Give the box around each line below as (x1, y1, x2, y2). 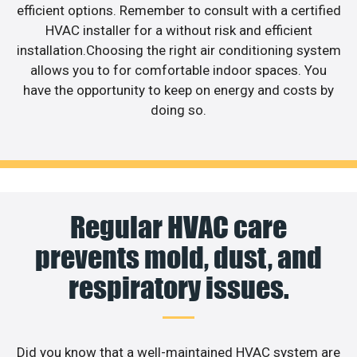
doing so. (151, 101, 206, 118)
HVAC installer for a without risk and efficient (45, 22, 312, 38)
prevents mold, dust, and (35, 240, 322, 276)
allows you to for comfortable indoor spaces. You (30, 61, 327, 78)
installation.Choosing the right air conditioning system (16, 41, 341, 58)
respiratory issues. (68, 270, 289, 306)
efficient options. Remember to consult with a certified (16, 2, 341, 18)
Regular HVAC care (70, 210, 287, 245)
